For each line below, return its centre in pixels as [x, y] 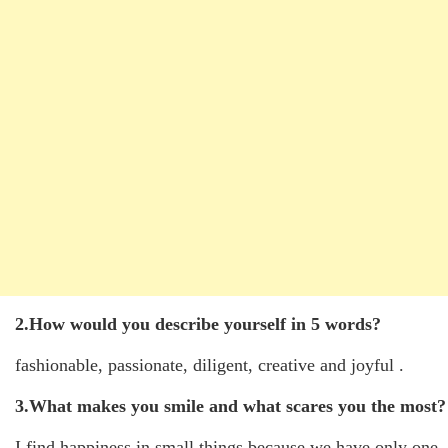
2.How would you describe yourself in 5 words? [198, 323]
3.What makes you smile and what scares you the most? [230, 405]
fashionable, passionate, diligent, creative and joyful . [209, 364]
